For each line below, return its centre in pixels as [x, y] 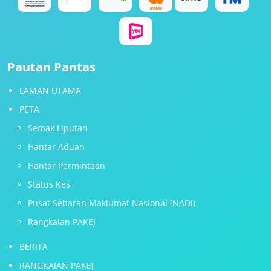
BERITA [34, 247]
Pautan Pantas [51, 67]
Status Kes [49, 184]
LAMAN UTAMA [50, 90]
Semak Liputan [58, 128]
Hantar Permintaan [67, 165]
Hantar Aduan [56, 147]
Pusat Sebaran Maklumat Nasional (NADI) [112, 203]
